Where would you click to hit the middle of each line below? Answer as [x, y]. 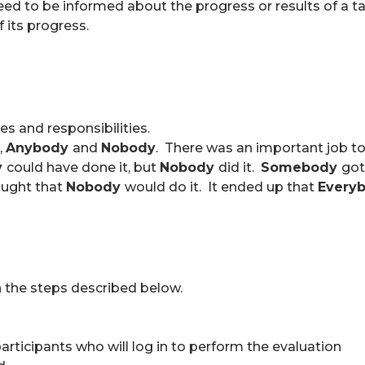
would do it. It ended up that [221, 187]
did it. [240, 167]
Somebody [301, 167]
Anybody [39, 148]
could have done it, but [83, 167]
